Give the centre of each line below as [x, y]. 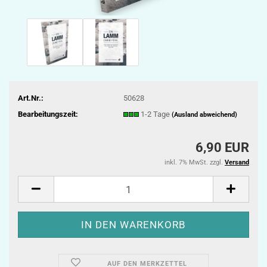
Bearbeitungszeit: [48, 114]
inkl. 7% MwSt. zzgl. [195, 162]
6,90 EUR [222, 148]
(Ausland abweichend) [204, 114]
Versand [237, 162]
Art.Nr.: [31, 98]
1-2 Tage [156, 114]
